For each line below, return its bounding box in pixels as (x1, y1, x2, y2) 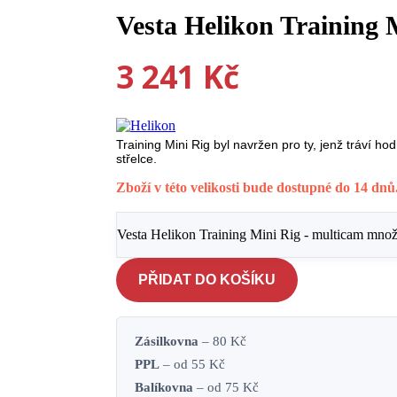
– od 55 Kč (160, 357, 226, 372)
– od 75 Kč (193, 380, 260, 395)
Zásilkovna (135, 334, 199, 349)
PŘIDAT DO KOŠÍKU (138, 272, 276, 288)
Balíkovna (135, 380, 194, 395)
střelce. (116, 152, 158, 167)
